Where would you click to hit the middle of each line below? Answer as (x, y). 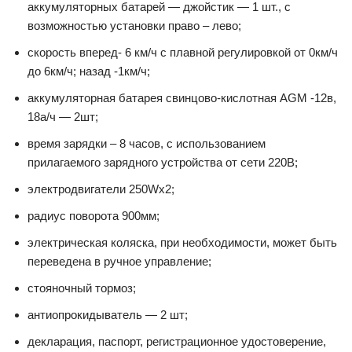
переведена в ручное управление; (119, 261)
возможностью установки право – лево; (134, 26)
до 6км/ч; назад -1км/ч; (89, 71)
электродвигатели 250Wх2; (101, 189)
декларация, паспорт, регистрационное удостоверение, (177, 341)
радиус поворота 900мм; (93, 216)
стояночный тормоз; (82, 288)
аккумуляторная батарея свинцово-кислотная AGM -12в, (182, 98)
